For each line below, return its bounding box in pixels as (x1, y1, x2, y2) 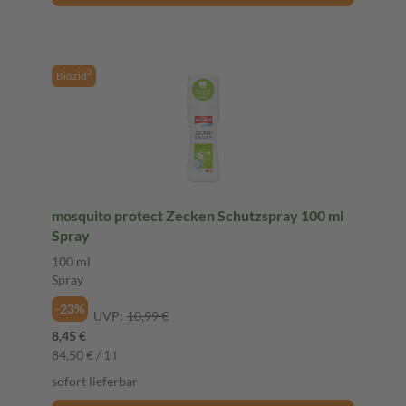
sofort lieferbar (52, 372, 138, 389)
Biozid (56, 68, 87, 82)
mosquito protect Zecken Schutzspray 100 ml (52, 206, 343, 224)
